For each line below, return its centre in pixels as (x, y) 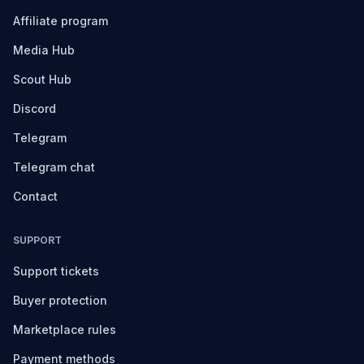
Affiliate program (61, 21)
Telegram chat (54, 167)
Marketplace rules (65, 329)
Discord (35, 108)
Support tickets (56, 271)
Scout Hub (42, 79)
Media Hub (44, 50)
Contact (35, 196)
